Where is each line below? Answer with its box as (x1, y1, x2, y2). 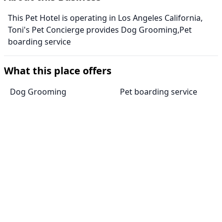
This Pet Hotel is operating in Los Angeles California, (8, 12, 203, 24)
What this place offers (4, 64, 111, 78)
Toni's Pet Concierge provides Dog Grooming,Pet (8, 24, 192, 36)
